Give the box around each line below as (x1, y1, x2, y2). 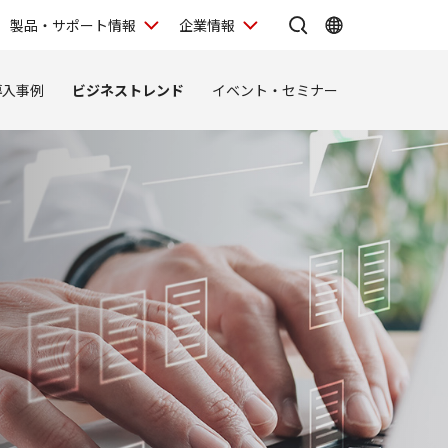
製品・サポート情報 (10, 14, 136, 35)
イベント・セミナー (212, 79, 338, 100)
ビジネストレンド (72, 79, 184, 100)
